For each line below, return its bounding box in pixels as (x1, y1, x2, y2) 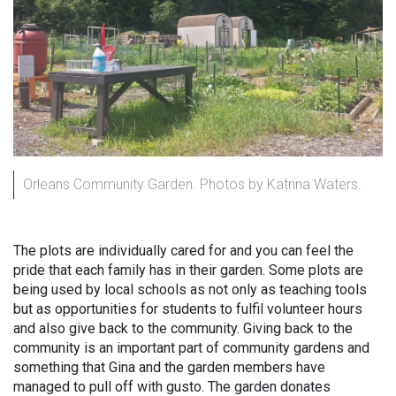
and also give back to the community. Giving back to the (13, 320, 353, 337)
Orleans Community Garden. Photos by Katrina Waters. (23, 176, 362, 193)
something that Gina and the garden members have (13, 359, 325, 376)
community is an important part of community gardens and (13, 339, 369, 356)
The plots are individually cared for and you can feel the (13, 242, 354, 259)
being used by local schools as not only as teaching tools (13, 281, 367, 298)
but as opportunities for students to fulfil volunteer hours (13, 301, 362, 317)
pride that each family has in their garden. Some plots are (13, 262, 363, 278)
